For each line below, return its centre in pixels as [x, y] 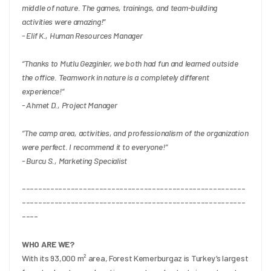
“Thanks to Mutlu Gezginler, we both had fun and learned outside [130, 63]
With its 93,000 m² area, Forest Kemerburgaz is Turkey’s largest [135, 258]
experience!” [43, 91]
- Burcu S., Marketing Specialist [75, 160]
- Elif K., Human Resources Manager [82, 35]
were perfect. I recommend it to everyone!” [95, 146]
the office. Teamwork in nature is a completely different [116, 77]
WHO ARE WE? [48, 244]
